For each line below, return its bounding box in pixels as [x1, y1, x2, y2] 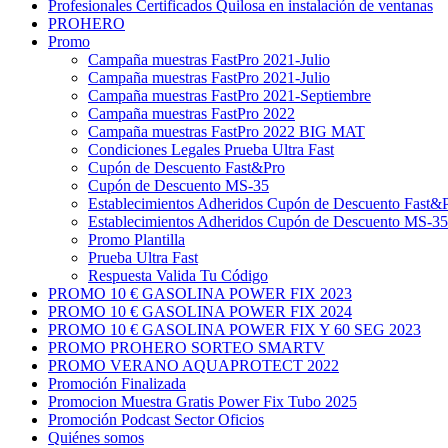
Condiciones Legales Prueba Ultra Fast [88, 140, 334, 158]
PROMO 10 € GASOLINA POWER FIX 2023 [48, 284, 352, 302]
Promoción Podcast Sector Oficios [48, 410, 264, 428]
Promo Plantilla [88, 230, 185, 248]
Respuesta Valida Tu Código [88, 266, 268, 284]
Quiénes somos [48, 428, 144, 446]
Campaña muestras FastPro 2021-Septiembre [88, 86, 371, 104]
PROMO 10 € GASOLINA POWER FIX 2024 [48, 302, 352, 320]
